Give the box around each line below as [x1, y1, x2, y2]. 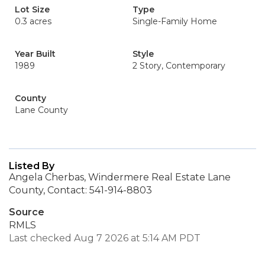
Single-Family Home [132, 16, 217, 27]
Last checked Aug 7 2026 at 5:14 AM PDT [9, 232, 201, 244]
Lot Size [15, 4, 50, 15]
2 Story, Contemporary [132, 60, 225, 71]
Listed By [9, 160, 54, 172]
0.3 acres [15, 16, 51, 27]
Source [9, 206, 44, 218]
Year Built [15, 49, 56, 59]
